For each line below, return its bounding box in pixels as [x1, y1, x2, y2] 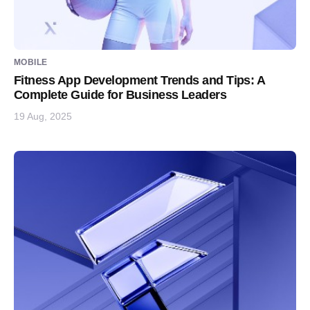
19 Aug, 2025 [14, 110, 72, 122]
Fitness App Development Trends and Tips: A [14, 73, 265, 87]
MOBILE [14, 57, 48, 67]
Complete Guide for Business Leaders [14, 88, 227, 102]
